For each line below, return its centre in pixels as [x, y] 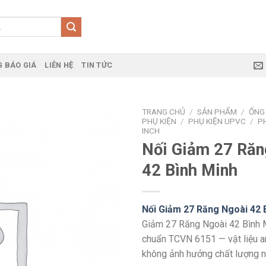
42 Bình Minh [190, 170]
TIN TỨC [97, 65]
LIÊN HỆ [59, 65]
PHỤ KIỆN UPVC [217, 121]
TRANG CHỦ [164, 112]
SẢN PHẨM [217, 112]
